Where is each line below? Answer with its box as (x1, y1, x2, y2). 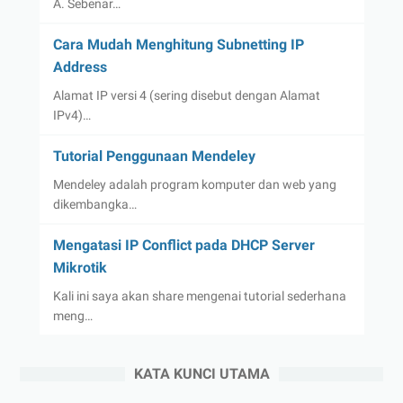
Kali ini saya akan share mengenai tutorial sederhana (52, 289, 346, 304)
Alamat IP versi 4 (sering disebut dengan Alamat (52, 88, 320, 103)
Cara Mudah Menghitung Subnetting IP (52, 36, 304, 54)
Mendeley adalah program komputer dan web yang (52, 177, 336, 193)
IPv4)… (52, 108, 91, 123)
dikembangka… (52, 197, 137, 212)
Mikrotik (52, 259, 107, 277)
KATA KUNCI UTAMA (133, 365, 270, 383)
